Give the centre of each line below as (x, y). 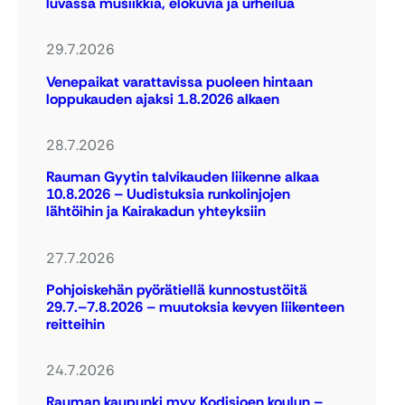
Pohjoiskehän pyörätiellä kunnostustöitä (177, 289)
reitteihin (76, 324)
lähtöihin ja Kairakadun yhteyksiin (156, 212)
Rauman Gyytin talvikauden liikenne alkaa (183, 177)
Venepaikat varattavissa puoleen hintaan (180, 81)
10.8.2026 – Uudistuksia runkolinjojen (169, 194)
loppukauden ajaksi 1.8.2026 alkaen (163, 99)
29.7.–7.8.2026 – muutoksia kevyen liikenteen (196, 306)
